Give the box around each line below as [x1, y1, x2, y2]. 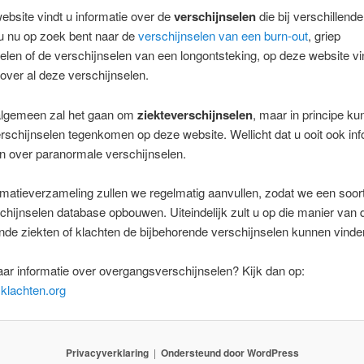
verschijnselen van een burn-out [137, 27, 308, 45]
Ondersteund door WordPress [160, 345, 299, 361]
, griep [307, 27, 340, 45]
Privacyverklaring [65, 345, 149, 361]
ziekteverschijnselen [136, 105, 253, 123]
